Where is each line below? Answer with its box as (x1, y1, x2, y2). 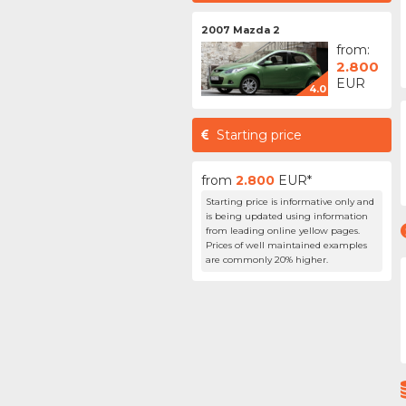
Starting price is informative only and (206, 196, 374, 208)
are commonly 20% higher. (206, 254, 328, 266)
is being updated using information (206, 210, 368, 222)
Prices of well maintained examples (206, 239, 367, 251)
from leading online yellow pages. (206, 225, 360, 237)
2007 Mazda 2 (201, 24, 280, 36)
